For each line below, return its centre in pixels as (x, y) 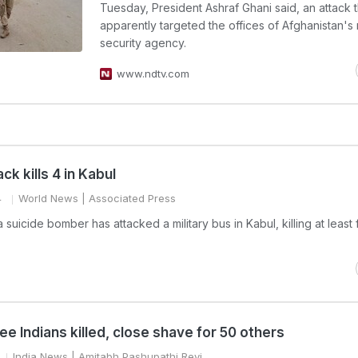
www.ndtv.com (153, 74)
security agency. (143, 43)
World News (48, 198)
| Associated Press (127, 198)
